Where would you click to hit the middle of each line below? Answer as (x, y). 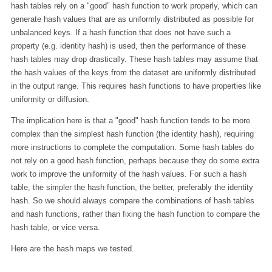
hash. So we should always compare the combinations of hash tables (132, 201)
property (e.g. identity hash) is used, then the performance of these (128, 46)
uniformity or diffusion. (50, 100)
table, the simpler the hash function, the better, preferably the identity (132, 188)
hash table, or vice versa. (55, 228)
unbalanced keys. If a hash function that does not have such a (121, 33)
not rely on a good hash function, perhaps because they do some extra (135, 161)
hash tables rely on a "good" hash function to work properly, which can (134, 6)
